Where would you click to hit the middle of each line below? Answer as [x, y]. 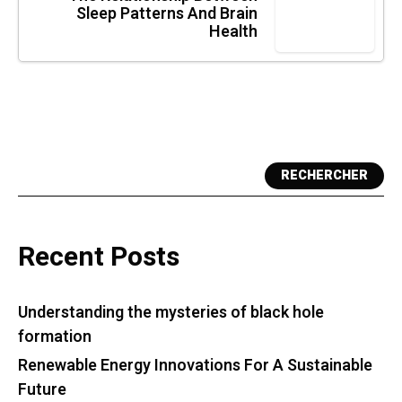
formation [55, 336]
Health [233, 31]
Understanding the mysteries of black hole [171, 312]
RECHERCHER [324, 176]
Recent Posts [99, 257]
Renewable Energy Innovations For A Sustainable [195, 365]
